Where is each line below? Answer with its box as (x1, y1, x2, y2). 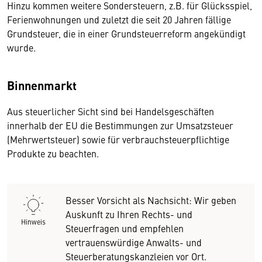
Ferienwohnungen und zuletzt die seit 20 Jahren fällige (7, 12, 231, 26)
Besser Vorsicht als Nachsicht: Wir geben (65, 193, 236, 206)
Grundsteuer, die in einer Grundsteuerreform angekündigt (7, 26, 246, 40)
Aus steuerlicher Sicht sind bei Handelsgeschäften (7, 104, 214, 118)
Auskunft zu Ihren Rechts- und (65, 207, 192, 220)
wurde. (7, 40, 38, 54)
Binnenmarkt (7, 76, 77, 94)
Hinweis (21, 216, 46, 226)
